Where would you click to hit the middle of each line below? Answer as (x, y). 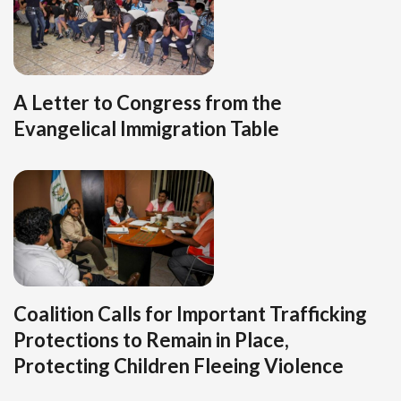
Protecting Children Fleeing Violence (179, 365)
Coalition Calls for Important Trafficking (190, 313)
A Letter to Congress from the (148, 103)
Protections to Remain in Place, (151, 339)
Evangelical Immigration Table (146, 129)
